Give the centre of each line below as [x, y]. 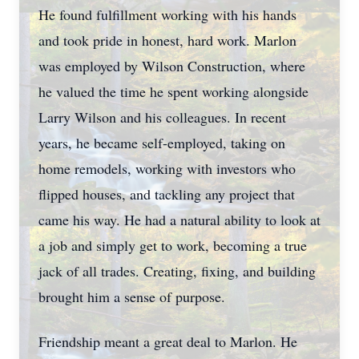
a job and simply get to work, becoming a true [173, 245]
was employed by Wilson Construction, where [172, 66]
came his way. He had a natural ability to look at [179, 220]
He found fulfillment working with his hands [167, 14]
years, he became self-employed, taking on [162, 143]
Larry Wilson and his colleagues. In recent [162, 117]
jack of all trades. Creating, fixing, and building [177, 271]
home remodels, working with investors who [167, 168]
